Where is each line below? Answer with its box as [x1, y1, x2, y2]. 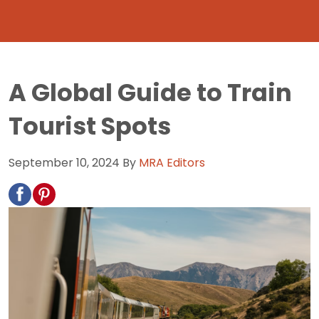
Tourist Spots [9, 109, 171, 143]
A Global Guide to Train [9, 75, 292, 110]
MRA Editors [139, 154, 205, 171]
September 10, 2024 [9, 154, 120, 171]
